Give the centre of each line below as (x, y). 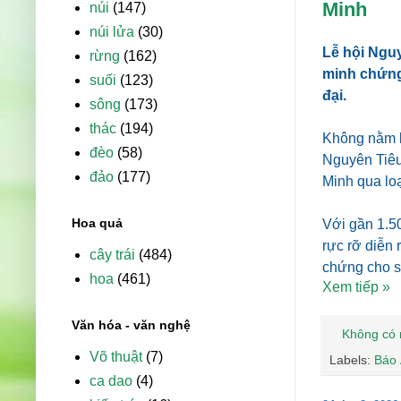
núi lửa (112, 32)
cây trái (112, 255)
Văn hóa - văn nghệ (131, 325)
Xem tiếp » (356, 286)
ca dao (111, 381)
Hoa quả (97, 223)
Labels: (352, 360)
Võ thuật (116, 357)
